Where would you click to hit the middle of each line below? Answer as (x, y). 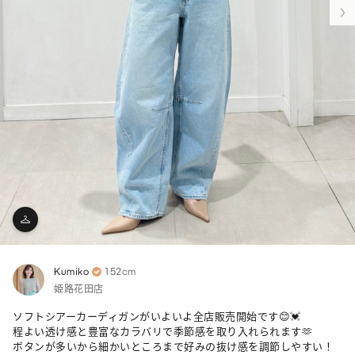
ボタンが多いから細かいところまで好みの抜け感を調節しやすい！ (173, 347)
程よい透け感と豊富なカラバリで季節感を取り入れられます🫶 (162, 332)
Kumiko (71, 272)
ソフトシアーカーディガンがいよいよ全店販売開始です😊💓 (157, 317)
